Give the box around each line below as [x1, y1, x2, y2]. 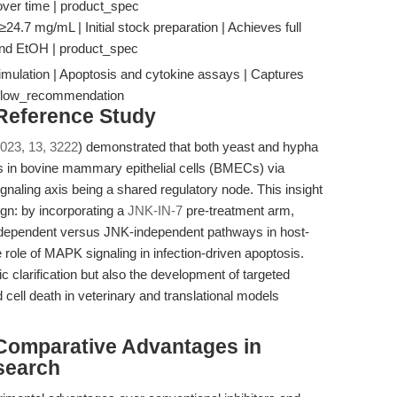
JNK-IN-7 [128, 203, 183, 218]
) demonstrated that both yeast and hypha [78, 139, 318, 154]
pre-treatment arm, [183, 203, 294, 218]
